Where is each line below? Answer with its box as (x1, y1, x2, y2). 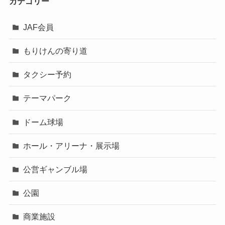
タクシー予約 (23, 70, 72, 79)
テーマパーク (23, 93, 72, 103)
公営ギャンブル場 (23, 165, 88, 174)
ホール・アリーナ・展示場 (23, 141, 120, 150)
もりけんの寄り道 (23, 46, 88, 56)
